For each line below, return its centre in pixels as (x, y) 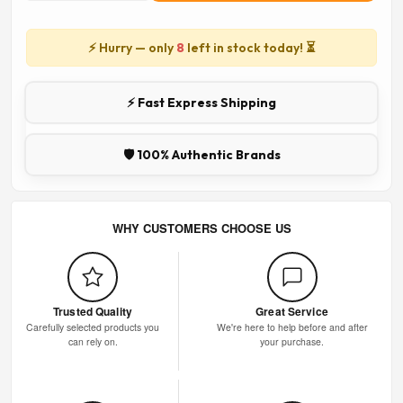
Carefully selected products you (93, 327)
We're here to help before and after (292, 327)
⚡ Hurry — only (132, 47)
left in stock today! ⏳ (250, 47)
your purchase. (292, 341)
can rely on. (93, 341)
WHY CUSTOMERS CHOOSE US (201, 228)
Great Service (292, 311)
